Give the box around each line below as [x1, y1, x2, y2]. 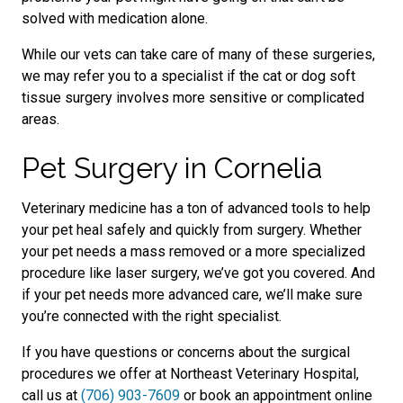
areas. [22, 111, 59, 128]
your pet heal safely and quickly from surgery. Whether [22, 221, 362, 238]
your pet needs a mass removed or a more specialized [22, 243, 365, 260]
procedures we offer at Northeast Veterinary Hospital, [22, 365, 359, 382]
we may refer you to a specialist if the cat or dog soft [22, 67, 355, 85]
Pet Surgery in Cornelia [22, 151, 323, 184]
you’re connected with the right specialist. [22, 308, 282, 325]
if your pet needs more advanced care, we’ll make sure [22, 286, 363, 303]
